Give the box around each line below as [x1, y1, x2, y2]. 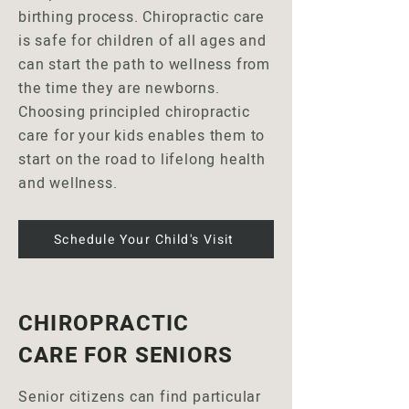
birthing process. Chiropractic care [18, 6, 266, 28]
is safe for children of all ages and [18, 30, 267, 52]
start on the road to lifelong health [18, 149, 266, 171]
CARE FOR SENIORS [18, 340, 234, 372]
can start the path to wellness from [18, 54, 271, 76]
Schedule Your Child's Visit [54, 229, 235, 249]
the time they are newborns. [18, 78, 220, 100]
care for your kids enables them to [18, 125, 266, 147]
